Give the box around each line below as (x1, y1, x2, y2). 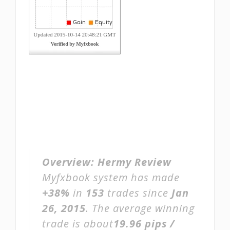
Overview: (42, 155, 98, 169)
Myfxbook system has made (42, 170, 180, 184)
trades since (104, 186, 171, 200)
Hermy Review (98, 155, 171, 169)
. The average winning (86, 201, 195, 215)
